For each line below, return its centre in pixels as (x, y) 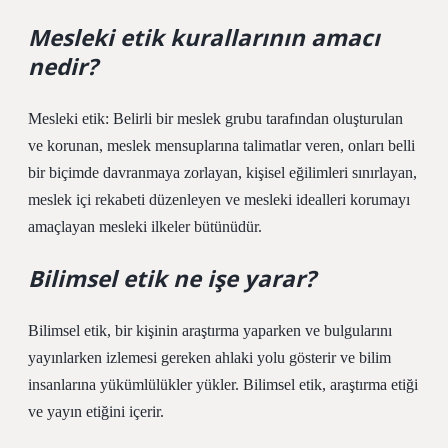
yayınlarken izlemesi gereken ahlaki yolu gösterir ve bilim (209, 357)
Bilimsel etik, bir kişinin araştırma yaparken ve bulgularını (210, 330)
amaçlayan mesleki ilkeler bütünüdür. (145, 226)
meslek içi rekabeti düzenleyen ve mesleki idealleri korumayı (219, 199)
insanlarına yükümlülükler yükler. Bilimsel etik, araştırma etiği (223, 384)
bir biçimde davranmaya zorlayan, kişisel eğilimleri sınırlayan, (222, 172)
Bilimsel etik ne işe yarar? (172, 278)
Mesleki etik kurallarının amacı (204, 37)
